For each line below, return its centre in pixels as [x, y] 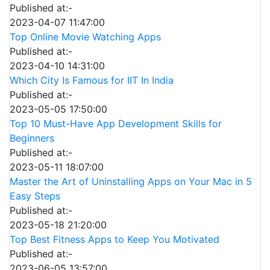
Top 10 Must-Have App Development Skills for [116, 123]
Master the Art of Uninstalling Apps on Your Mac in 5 [131, 181]
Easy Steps [35, 196]
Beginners [32, 138]
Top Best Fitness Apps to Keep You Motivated [115, 239]
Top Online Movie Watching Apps [85, 36]
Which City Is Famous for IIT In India [92, 80]
